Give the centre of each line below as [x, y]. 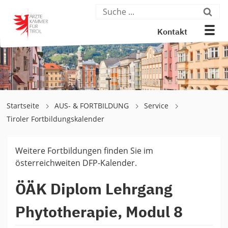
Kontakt [173, 33]
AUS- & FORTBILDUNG [93, 105]
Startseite [24, 105]
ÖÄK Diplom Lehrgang [94, 190]
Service [157, 105]
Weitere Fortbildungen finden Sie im [84, 150]
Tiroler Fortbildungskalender [55, 119]
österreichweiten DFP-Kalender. [76, 163]
